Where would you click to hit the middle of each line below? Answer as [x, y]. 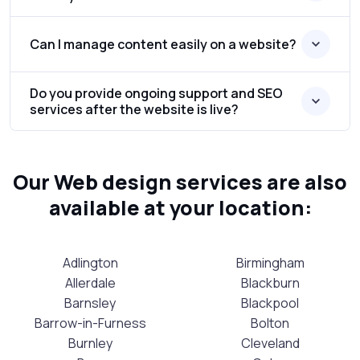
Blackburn [270, 282]
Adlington [90, 262]
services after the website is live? [134, 109]
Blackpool [270, 303]
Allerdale [90, 282]
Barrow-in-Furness [90, 323]
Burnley [90, 343]
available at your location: [180, 207]
